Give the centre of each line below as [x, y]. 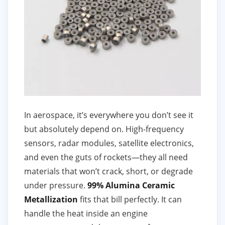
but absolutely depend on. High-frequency [104, 129]
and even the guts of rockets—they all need [106, 157]
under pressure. [56, 186]
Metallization [51, 200]
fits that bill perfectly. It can [130, 200]
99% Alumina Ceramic [131, 186]
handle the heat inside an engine [86, 214]
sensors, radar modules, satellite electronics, [109, 143]
